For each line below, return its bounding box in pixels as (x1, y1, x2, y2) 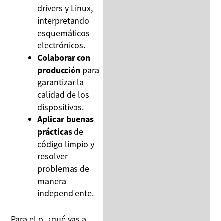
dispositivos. (37, 101, 84, 112)
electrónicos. (37, 39, 86, 51)
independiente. (37, 187, 94, 199)
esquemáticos (37, 27, 90, 38)
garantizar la (37, 76, 84, 88)
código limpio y (37, 138, 95, 149)
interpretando (37, 14, 90, 26)
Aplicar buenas (37, 113, 94, 125)
